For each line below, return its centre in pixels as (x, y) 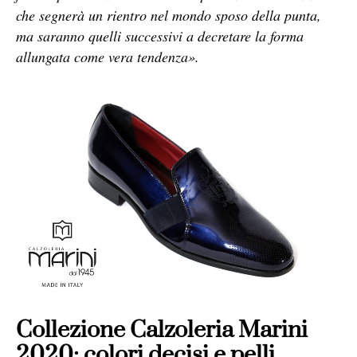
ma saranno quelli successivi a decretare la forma (160, 35)
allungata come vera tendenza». (108, 56)
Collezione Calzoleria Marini (162, 331)
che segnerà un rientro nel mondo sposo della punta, (169, 15)
